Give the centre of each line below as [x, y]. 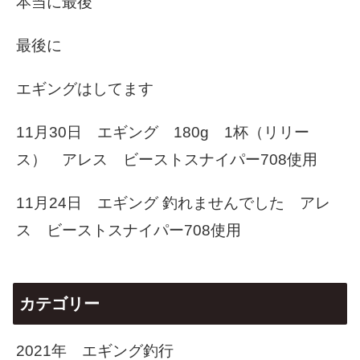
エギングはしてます [85, 89]
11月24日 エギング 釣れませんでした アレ [173, 203]
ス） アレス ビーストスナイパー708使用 [167, 160]
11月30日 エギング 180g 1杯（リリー [163, 133]
